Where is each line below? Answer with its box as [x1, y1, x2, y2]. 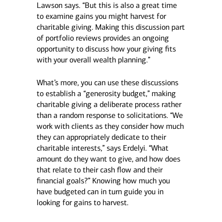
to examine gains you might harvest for [36, 11, 166, 21]
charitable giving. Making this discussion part [36, 22, 185, 32]
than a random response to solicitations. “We [36, 111, 183, 120]
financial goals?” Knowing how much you [36, 176, 170, 185]
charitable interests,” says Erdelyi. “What [36, 143, 168, 153]
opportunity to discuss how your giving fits [36, 44, 176, 54]
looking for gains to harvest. [36, 198, 128, 207]
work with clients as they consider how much [36, 121, 184, 131]
